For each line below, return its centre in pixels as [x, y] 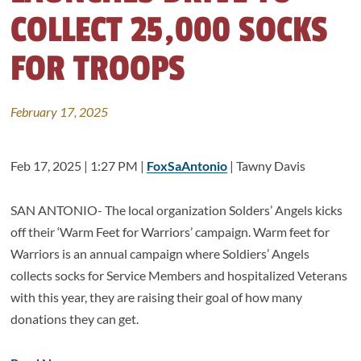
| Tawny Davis [267, 166]
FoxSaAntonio [187, 166]
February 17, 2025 [60, 112]
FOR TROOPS [98, 69]
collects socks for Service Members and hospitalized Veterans [179, 275]
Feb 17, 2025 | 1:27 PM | [79, 166]
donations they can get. [75, 319]
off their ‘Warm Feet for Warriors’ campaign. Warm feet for [170, 232]
